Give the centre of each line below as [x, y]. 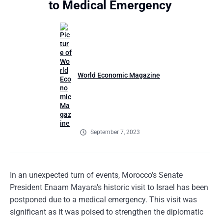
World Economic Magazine [119, 75]
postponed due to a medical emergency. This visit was [103, 200]
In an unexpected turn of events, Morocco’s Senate [96, 175]
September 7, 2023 [115, 132]
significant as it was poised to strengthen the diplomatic [107, 212]
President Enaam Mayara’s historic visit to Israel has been [109, 187]
